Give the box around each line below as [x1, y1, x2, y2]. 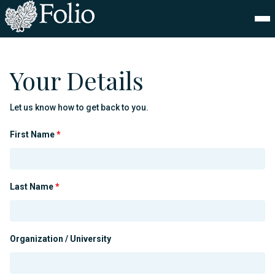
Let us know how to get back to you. [10, 103, 149, 112]
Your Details [10, 64, 144, 96]
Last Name [10, 182, 55, 192]
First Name [10, 130, 56, 139]
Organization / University [10, 234, 111, 244]
